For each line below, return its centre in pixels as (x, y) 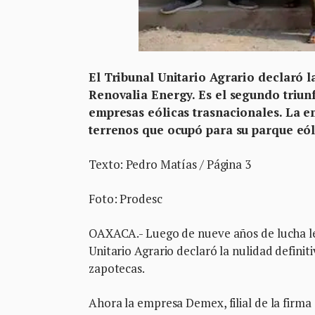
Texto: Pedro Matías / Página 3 (170, 165)
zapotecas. (117, 269)
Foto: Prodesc (127, 199)
